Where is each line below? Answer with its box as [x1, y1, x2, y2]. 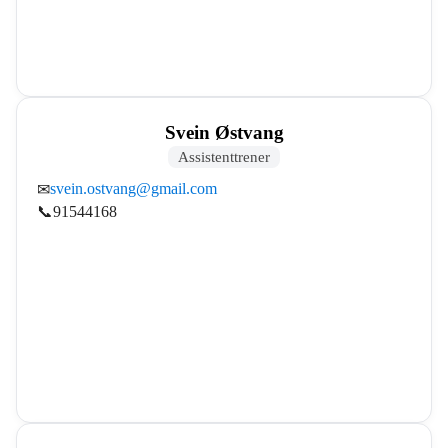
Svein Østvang [164, 121, 284, 143]
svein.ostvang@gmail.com [50, 180, 217, 198]
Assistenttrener [178, 147, 270, 165]
